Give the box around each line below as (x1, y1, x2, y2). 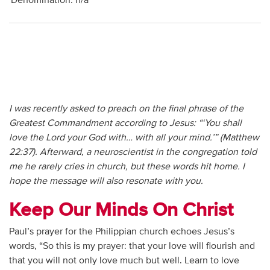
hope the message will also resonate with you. (8, 176, 203, 186)
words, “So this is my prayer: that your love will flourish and (8, 242, 255, 252)
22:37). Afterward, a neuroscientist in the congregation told (8, 147, 257, 157)
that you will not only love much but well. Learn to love (8, 256, 239, 266)
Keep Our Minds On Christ (8, 200, 233, 220)
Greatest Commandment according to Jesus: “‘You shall (8, 118, 242, 128)
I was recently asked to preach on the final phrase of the (8, 104, 243, 114)
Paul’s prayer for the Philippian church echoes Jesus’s (8, 227, 234, 237)
